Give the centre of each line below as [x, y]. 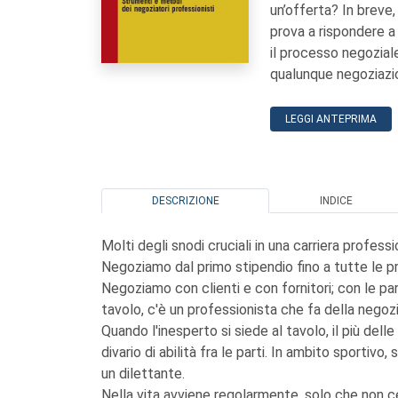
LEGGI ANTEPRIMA [331, 119]
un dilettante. [143, 374]
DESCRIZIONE [185, 201]
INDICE [336, 201]
